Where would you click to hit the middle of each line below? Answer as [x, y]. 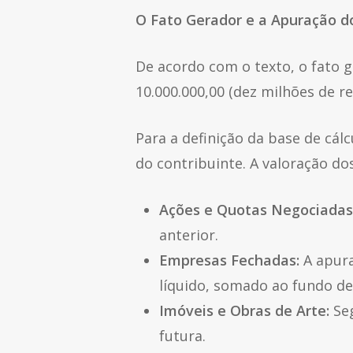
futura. [182, 336]
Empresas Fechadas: [229, 260]
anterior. [189, 235]
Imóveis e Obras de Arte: [244, 310]
